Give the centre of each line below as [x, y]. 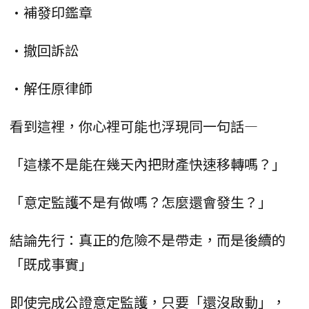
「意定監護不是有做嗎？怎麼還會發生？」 [141, 201]
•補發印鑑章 [51, 12]
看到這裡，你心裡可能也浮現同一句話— [134, 126]
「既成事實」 [51, 263]
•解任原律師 [51, 88]
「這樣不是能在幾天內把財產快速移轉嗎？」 [148, 163]
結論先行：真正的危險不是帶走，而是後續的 [148, 239]
